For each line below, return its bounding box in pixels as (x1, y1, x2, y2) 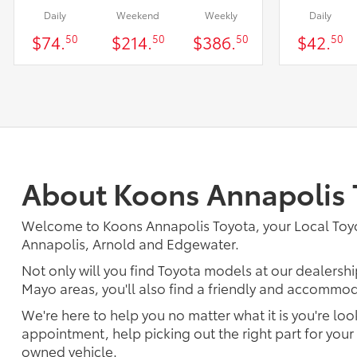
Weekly (204, 7, 237, 22)
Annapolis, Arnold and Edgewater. (22, 233, 239, 253)
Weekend (116, 7, 160, 22)
